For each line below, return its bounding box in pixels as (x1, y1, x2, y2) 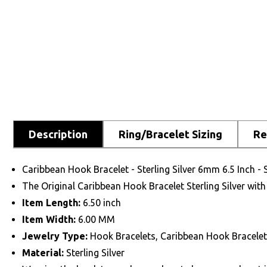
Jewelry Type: (22, 230, 90, 241)
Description (29, 128, 88, 140)
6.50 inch (83, 197, 121, 208)
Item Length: (22, 197, 83, 208)
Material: (22, 247, 66, 258)
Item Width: (22, 213, 78, 225)
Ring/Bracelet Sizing (119, 128, 222, 140)
